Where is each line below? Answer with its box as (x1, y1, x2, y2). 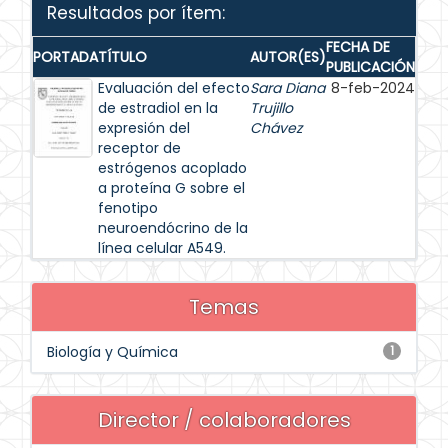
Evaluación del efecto (98, 78, 250, 98)
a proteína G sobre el (98, 178, 245, 198)
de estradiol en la (98, 98, 218, 118)
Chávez (250, 118, 302, 138)
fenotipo (98, 198, 158, 218)
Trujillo (250, 98, 293, 118)
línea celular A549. (98, 238, 226, 258)
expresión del (98, 118, 190, 138)
